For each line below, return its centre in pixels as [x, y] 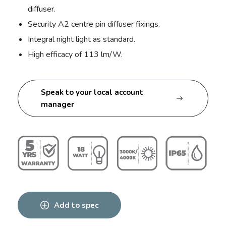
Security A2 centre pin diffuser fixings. [94, 24]
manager [58, 104]
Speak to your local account [92, 92]
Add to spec [76, 205]
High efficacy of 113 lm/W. [75, 54]
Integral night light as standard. [81, 39]
